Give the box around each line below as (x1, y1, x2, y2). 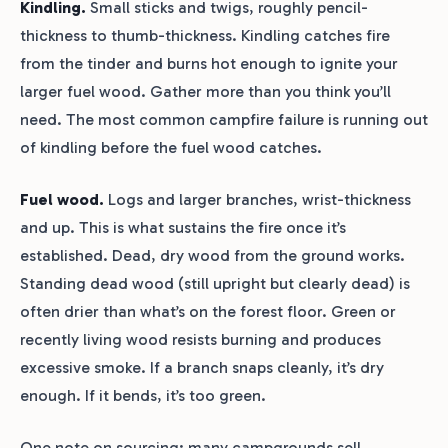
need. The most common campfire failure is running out (20, 110, 428, 130)
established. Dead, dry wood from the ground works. (20, 246, 405, 266)
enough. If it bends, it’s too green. (20, 386, 266, 406)
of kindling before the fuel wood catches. (20, 138, 322, 158)
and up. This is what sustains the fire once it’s (20, 218, 346, 238)
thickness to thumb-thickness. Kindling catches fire (20, 26, 390, 46)
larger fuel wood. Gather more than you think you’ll (20, 82, 391, 102)
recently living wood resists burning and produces (20, 330, 381, 350)
